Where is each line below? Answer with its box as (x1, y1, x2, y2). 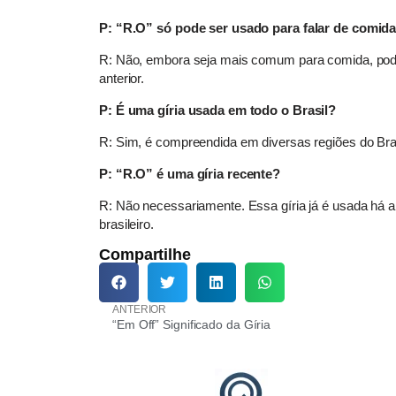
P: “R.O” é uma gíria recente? (99, 166, 281, 182)
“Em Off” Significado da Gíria (112, 317, 271, 332)
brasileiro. (99, 217, 154, 232)
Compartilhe (99, 246, 191, 264)
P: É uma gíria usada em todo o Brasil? (99, 103, 337, 118)
